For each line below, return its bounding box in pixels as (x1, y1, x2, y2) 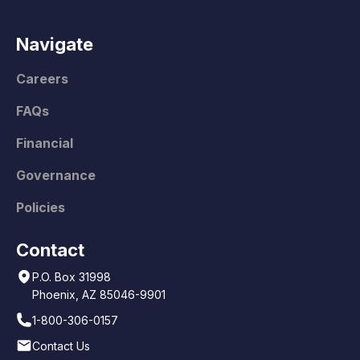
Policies (16, 198, 65, 215)
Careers (16, 70, 68, 87)
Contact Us (32, 338, 90, 353)
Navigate (16, 33, 93, 55)
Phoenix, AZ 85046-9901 (32, 287, 166, 301)
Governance (16, 166, 96, 183)
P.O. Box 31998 (32, 269, 111, 284)
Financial (16, 134, 73, 151)
